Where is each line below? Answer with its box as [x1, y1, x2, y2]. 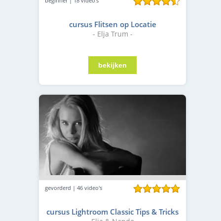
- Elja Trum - [92, 29, 133, 39]
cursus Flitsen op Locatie [69, 19, 156, 30]
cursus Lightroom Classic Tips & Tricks [46, 206, 179, 217]
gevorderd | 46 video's [45, 184, 103, 191]
